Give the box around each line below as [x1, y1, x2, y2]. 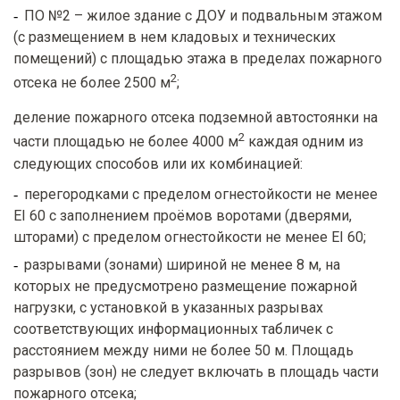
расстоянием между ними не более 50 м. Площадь [13, 341, 354, 359]
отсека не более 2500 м [13, 74, 171, 92]
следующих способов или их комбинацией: [13, 154, 303, 172]
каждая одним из [245, 133, 363, 151]
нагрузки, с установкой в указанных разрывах [13, 298, 323, 316]
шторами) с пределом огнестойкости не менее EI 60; [13, 228, 366, 246]
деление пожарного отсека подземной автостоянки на [13, 109, 378, 127]
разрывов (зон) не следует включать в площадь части [13, 362, 379, 380]
